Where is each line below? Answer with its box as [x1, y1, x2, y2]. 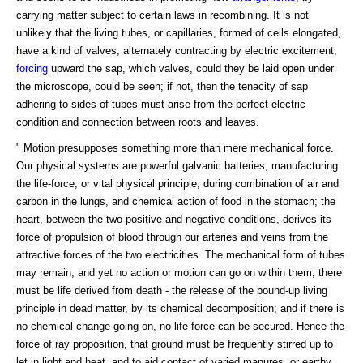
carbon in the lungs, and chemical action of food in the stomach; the [16, 194, 335, 207]
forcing [16, 62, 48, 75]
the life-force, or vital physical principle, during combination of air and [16, 177, 339, 190]
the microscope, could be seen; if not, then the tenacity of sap [16, 79, 308, 92]
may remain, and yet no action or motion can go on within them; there [16, 266, 342, 279]
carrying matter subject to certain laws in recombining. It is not [16, 8, 309, 21]
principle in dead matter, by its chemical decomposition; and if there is [16, 301, 344, 314]
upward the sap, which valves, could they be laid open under [48, 62, 334, 75]
